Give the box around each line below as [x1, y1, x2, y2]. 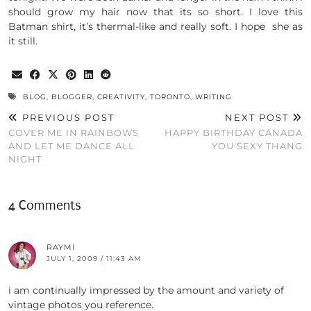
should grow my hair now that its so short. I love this [8, 6, 303, 19]
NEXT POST [225, 112, 292, 124]
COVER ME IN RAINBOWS [8, 127, 139, 139]
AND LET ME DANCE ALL [8, 140, 135, 152]
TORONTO [150, 92, 190, 102]
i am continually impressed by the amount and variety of [8, 284, 284, 297]
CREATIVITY [97, 92, 145, 102]
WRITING [195, 92, 232, 102]
